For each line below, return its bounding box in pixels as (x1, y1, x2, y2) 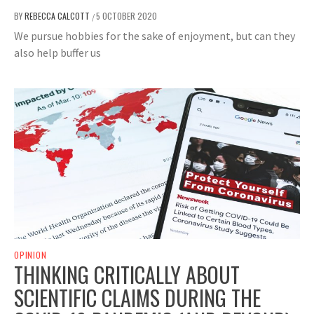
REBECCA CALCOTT (25, 10, 92, 22)
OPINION (14, 249, 47, 261)
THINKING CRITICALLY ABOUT (14, 259, 240, 291)
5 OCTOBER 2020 (96, 10, 157, 22)
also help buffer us (14, 46, 101, 60)
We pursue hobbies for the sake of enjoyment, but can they (14, 29, 295, 43)
